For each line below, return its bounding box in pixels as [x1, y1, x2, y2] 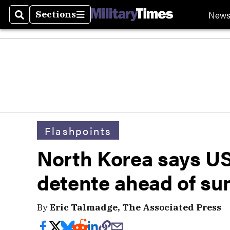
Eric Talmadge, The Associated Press [50, 201, 221, 213]
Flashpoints [45, 123, 111, 138]
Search [15, 14, 48, 27]
